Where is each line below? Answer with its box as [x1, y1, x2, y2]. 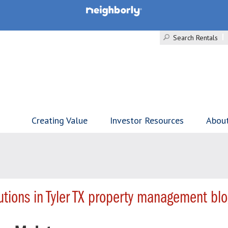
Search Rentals [173, 33, 218, 42]
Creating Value [32, 115, 88, 126]
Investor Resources [110, 115, 184, 126]
